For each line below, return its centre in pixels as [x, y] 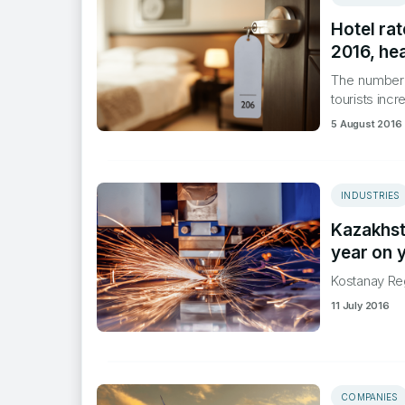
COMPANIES [370, 396]
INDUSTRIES [371, 196]
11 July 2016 [360, 306]
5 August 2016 [367, 124]
